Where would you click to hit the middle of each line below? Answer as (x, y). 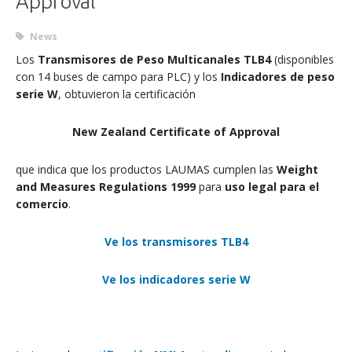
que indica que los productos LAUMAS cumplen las (146, 169)
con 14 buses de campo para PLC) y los (118, 76)
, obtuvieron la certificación (127, 93)
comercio (42, 203)
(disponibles (302, 59)
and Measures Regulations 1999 (106, 186)
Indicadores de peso (278, 76)
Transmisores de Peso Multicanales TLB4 (154, 59)
